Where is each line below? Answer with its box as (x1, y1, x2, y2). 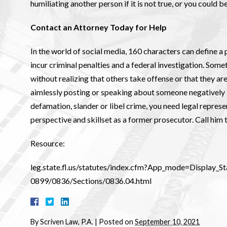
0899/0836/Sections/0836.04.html (30, 176, 152, 185)
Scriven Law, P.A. (40, 217, 93, 226)
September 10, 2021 (135, 217, 200, 226)
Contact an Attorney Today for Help (30, 22, 167, 32)
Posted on (99, 217, 135, 226)
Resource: (30, 138, 65, 148)
